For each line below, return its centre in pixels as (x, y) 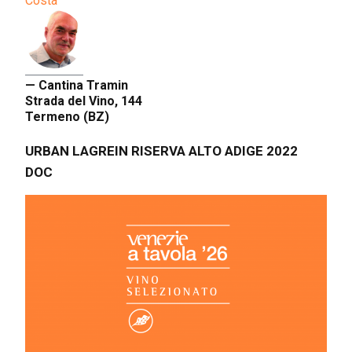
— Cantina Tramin (77, 85)
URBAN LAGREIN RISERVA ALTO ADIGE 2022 (161, 150)
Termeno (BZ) (67, 116)
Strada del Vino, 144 (84, 101)
